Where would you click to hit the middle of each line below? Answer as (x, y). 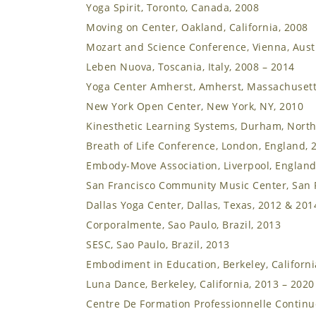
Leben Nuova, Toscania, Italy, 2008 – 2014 (190, 67)
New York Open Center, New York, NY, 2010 (195, 106)
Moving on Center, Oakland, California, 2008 (197, 27)
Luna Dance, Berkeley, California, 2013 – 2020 (200, 284)
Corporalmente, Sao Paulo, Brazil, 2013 (183, 225)
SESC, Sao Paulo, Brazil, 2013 (158, 244)
